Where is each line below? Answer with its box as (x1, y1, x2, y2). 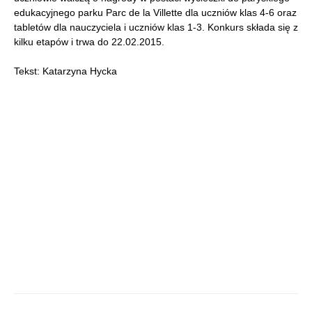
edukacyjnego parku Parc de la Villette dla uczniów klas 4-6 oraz (14, 7, 297, 19)
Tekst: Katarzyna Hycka (14, 65, 117, 77)
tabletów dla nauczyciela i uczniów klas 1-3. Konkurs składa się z (14, 22, 298, 33)
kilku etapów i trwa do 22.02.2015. (14, 36, 164, 48)
